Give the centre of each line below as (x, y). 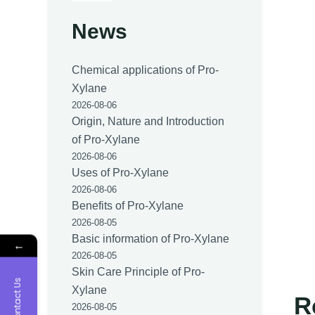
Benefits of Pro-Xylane (128, 206)
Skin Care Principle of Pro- (139, 272)
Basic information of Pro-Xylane (151, 239)
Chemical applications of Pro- (146, 70)
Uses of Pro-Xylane (121, 173)
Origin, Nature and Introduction (148, 122)
